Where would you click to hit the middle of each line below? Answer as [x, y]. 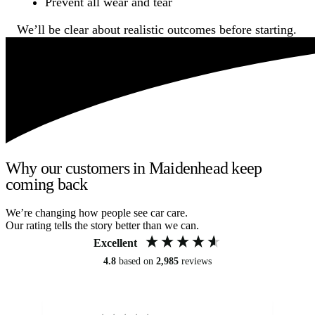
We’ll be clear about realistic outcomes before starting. [157, 29]
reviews [197, 261]
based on [137, 261]
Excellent [115, 243]
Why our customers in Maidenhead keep [134, 168]
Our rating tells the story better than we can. [102, 225]
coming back [47, 184]
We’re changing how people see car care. [97, 212]
